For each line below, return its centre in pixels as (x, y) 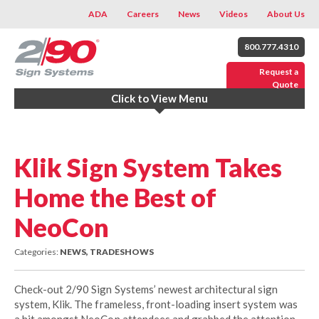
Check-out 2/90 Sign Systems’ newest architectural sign (146, 289)
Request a (279, 72)
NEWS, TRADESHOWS (107, 251)
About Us (286, 14)
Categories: (37, 251)
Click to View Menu (159, 98)
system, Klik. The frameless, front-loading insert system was (156, 304)
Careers (143, 14)
